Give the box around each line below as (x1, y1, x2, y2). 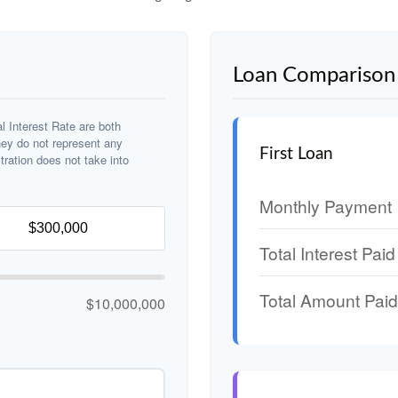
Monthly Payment (259, 193, 392, 218)
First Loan (259, 146, 333, 163)
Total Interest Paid (259, 240, 395, 265)
